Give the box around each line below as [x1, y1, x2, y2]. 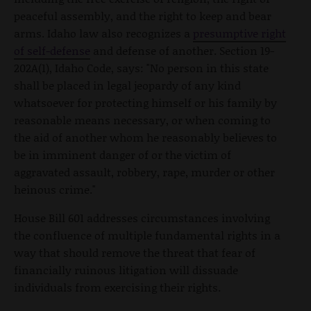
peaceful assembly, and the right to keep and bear [14, 8, 271, 24]
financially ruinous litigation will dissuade [14, 262, 238, 278]
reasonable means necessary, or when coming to [14, 112, 271, 128]
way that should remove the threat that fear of [14, 244, 255, 261]
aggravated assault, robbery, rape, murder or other [14, 164, 275, 180]
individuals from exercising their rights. [14, 279, 221, 296]
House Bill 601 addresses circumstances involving [14, 210, 270, 226]
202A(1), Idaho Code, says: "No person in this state [14, 60, 269, 76]
